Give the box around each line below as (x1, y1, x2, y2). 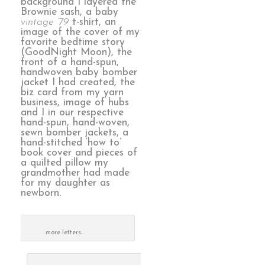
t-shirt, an (69, 17, 116, 28)
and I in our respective (21, 108, 124, 118)
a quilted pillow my (21, 158, 108, 169)
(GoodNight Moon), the (21, 47, 132, 58)
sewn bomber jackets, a (21, 128, 128, 138)
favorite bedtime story (21, 37, 125, 48)
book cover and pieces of (21, 148, 137, 159)
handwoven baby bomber (21, 67, 137, 78)
